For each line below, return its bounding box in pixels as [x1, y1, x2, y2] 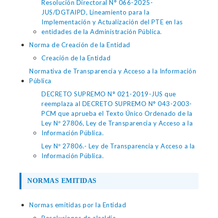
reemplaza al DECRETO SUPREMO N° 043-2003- [41, 100, 192, 108]
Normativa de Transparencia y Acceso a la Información [29, 67, 196, 75]
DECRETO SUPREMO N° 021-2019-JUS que [41, 90, 176, 98]
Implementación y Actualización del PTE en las [41, 18, 183, 26]
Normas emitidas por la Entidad [29, 201, 126, 209]
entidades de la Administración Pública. [41, 28, 162, 36]
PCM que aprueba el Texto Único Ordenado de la [41, 109, 193, 117]
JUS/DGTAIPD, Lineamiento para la [41, 8, 149, 16]
